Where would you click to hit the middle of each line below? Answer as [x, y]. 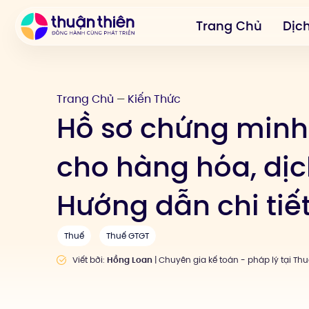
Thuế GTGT [128, 236]
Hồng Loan [129, 260]
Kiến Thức [154, 99]
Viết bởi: [89, 260]
